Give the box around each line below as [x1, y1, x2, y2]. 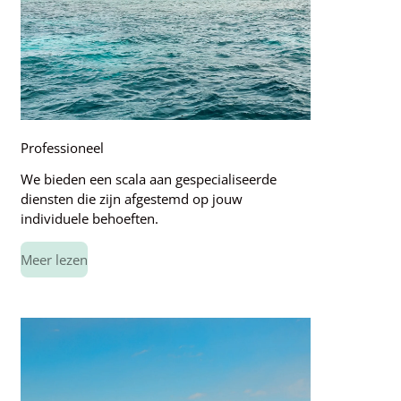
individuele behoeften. [20, 209, 158, 228]
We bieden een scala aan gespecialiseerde [20, 170, 277, 189]
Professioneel [20, 139, 104, 158]
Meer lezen [20, 251, 88, 269]
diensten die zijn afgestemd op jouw [20, 190, 243, 209]
